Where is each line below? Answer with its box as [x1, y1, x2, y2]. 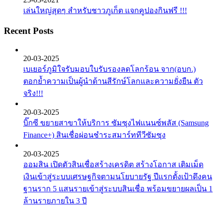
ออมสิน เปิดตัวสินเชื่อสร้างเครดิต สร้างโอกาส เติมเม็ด [23, 160, 203, 169]
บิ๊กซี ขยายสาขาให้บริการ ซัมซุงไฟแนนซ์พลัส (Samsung [23, 118, 209, 127]
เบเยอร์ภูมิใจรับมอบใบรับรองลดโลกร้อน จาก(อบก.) [23, 64, 196, 73]
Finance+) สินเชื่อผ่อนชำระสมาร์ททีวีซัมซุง [23, 130, 166, 139]
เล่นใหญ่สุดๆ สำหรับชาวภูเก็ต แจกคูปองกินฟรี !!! [23, 6, 187, 15]
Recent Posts [4, 25, 53, 36]
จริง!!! [23, 89, 43, 97]
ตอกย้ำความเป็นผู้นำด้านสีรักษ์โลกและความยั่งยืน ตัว [23, 77, 203, 85]
